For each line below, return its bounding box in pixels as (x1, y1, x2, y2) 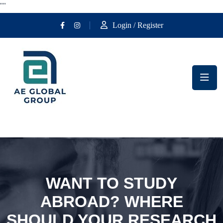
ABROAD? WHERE (40, 192, 183, 211)
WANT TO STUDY (46, 174, 177, 192)
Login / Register (112, 20, 163, 29)
